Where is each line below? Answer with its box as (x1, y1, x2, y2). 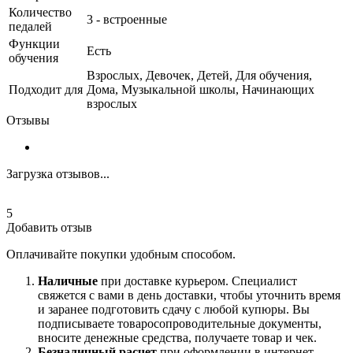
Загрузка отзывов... (6, 167, 110, 181)
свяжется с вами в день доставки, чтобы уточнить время (38, 288, 340, 303)
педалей (9, 20, 52, 34)
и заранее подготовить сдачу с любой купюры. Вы (38, 303, 310, 317)
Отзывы (6, 113, 50, 128)
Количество (9, 6, 72, 20)
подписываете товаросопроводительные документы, (38, 317, 321, 331)
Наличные (38, 274, 98, 288)
